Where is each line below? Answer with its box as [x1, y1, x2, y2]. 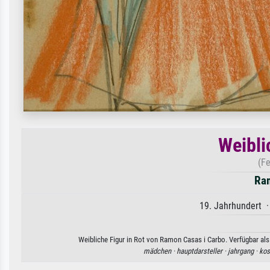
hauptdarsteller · [177, 246, 228, 256]
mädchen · [143, 246, 177, 256]
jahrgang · [228, 246, 259, 256]
